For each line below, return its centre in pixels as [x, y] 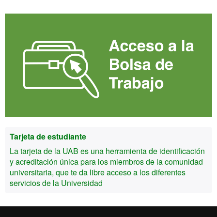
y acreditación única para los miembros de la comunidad [106, 162]
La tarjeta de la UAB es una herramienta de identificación [107, 151]
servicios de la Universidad [56, 183]
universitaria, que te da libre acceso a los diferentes [98, 172]
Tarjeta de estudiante [48, 137]
